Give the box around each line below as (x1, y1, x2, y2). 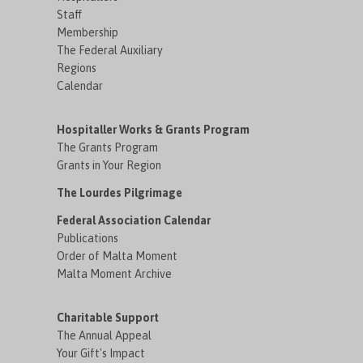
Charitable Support (57, 310, 160, 324)
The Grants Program (57, 140, 159, 154)
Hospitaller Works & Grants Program (57, 122, 250, 136)
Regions (57, 61, 97, 75)
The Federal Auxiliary (57, 43, 164, 57)
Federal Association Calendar (57, 213, 211, 227)
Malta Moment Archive (57, 267, 173, 280)
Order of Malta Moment (57, 249, 178, 263)
